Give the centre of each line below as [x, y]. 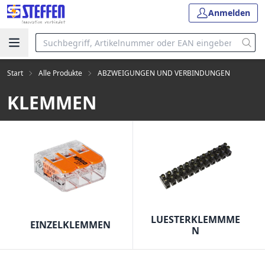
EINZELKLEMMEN [70, 225]
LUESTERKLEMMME [195, 219]
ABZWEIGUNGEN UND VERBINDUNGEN [164, 73]
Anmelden [229, 13]
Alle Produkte [60, 73]
